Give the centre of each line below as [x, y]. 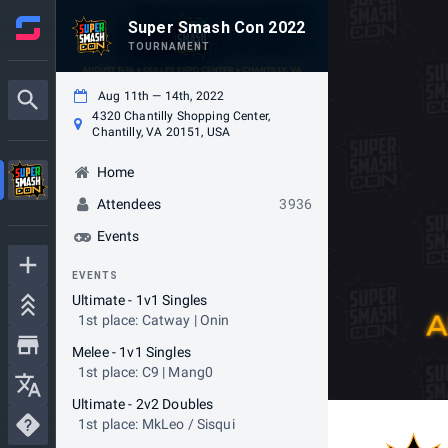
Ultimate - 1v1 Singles [140, 300]
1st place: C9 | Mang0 [146, 372]
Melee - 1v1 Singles [131, 352]
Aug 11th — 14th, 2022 [161, 96]
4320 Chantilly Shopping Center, [181, 116]
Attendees [128, 204]
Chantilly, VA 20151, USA [161, 132]
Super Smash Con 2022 [216, 27]
